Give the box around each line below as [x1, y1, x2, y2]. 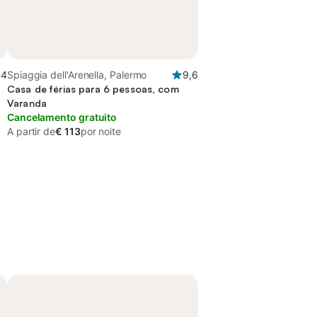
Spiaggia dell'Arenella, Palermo [7, 69, 147, 81]
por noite [80, 125, 121, 137]
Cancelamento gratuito [7, 111, 117, 123]
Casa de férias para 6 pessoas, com [7, 83, 179, 95]
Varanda [7, 97, 47, 109]
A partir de [7, 125, 56, 137]
